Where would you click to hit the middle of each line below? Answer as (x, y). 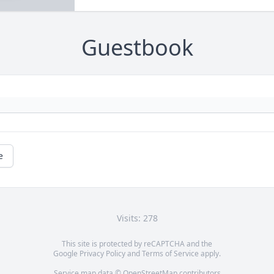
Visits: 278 (137, 218)
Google (66, 254)
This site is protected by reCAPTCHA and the (137, 244)
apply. (210, 254)
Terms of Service (170, 254)
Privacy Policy (102, 254)
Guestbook (137, 48)
